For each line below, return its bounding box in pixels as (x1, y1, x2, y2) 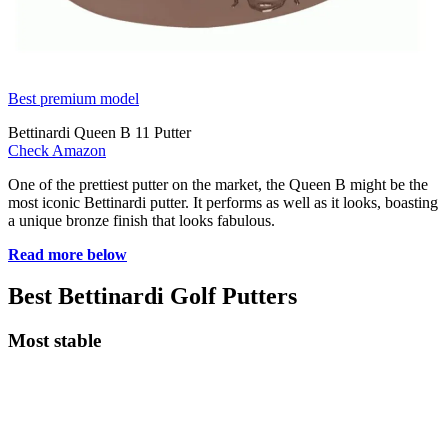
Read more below (8, 245, 127, 263)
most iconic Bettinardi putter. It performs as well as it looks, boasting (8, 193, 438, 211)
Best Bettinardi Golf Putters (8, 283, 303, 310)
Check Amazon (8, 141, 106, 159)
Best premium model (8, 89, 139, 107)
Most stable (8, 330, 101, 352)
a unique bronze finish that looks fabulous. (8, 211, 275, 229)
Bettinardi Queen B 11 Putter (8, 123, 191, 141)
